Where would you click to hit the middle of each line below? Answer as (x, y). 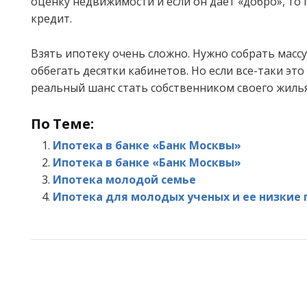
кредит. (51, 19)
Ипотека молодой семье (124, 179)
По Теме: (62, 123)
